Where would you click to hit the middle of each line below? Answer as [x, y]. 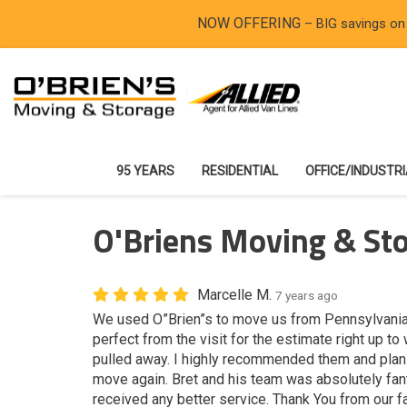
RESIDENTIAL [240, 171]
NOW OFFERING [250, 23]
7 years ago [307, 295]
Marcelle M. [236, 295]
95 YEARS [145, 171]
